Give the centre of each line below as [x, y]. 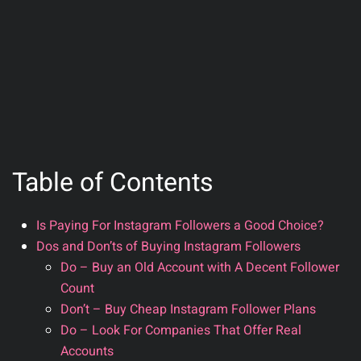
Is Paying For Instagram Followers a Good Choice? [180, 225]
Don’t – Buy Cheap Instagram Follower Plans [188, 309]
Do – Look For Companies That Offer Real [181, 330]
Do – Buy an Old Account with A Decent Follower [200, 267]
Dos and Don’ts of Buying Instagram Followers [168, 246]
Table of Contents [113, 182]
